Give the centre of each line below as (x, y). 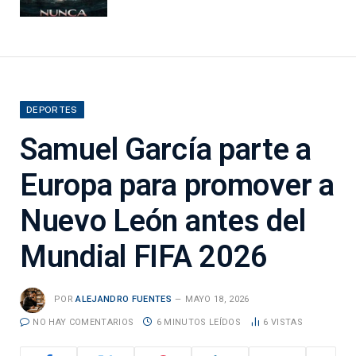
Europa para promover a (177, 185)
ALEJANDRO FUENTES (124, 300)
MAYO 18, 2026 (217, 300)
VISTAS (286, 322)
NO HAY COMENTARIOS (83, 322)
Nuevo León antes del (163, 221)
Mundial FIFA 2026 (144, 256)
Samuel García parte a (166, 149)
